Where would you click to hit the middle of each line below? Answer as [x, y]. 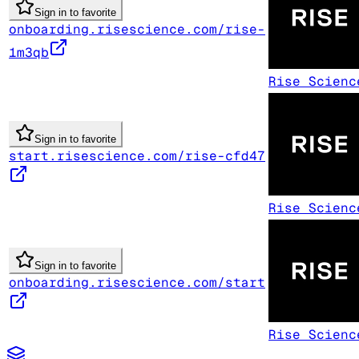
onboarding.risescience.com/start [137, 282]
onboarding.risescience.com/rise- [137, 29]
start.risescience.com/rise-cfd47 [137, 155]
